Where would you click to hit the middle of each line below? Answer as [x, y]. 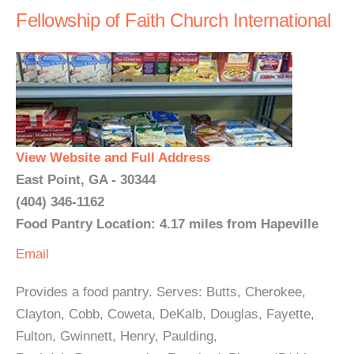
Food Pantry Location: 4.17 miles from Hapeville [167, 224]
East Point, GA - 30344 [86, 180]
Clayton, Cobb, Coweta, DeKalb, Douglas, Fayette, [165, 314]
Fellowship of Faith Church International [173, 20]
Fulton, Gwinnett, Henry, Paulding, [117, 336]
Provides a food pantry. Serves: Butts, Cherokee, [161, 292]
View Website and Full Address [113, 158]
